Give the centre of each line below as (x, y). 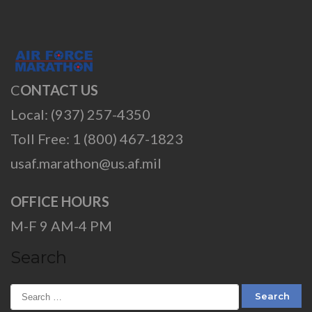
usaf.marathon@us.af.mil (86, 163)
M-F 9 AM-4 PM (61, 226)
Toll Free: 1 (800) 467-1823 (97, 139)
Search (39, 258)
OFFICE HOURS (60, 202)
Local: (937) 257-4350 (80, 115)
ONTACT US (59, 90)
